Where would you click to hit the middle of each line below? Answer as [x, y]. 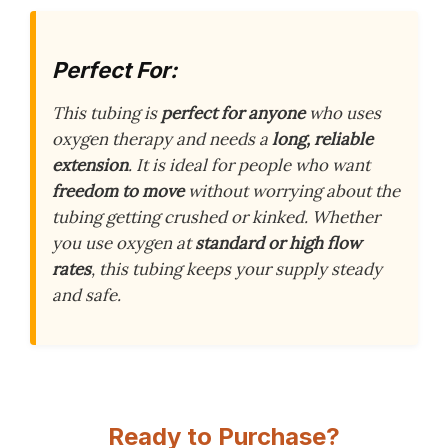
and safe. [86, 295]
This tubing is [106, 113]
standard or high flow [278, 243]
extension [90, 165]
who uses [343, 113]
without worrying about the [292, 191]
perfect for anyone [233, 113]
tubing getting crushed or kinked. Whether [216, 217]
